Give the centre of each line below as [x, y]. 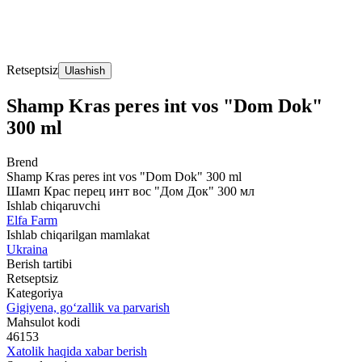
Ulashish [85, 71]
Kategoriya [35, 293]
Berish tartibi [39, 263]
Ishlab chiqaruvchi [53, 205]
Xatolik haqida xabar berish [77, 351]
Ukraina [27, 249]
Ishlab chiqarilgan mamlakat [78, 234]
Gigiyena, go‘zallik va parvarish [88, 307]
